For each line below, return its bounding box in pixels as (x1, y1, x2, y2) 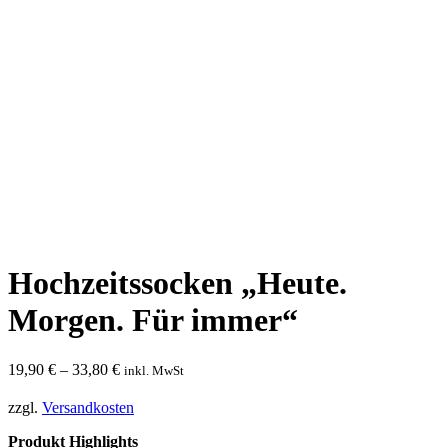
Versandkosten (42, 398, 134, 416)
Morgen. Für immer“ (8, 302, 298, 339)
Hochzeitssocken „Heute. (8, 265, 347, 302)
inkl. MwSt (124, 362, 184, 378)
